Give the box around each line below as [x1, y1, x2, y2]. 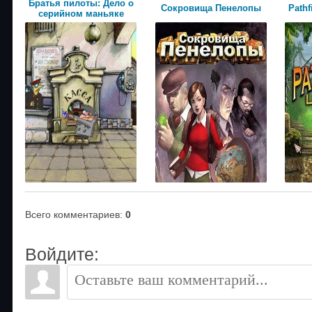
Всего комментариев [25, 208, 120, 220]
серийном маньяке [38, 8, 124, 19]
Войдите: [25, 244, 99, 264]
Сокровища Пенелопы [160, 2, 261, 13]
